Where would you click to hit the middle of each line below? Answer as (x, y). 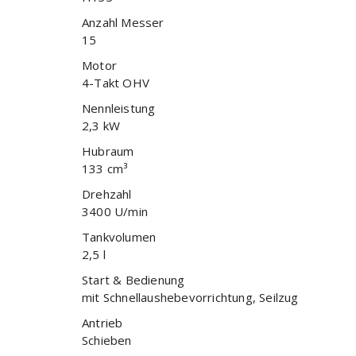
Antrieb (103, 323)
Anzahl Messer (123, 23)
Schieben (107, 341)
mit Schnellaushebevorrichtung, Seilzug (190, 298)
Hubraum (108, 151)
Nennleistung (119, 108)
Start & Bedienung (133, 280)
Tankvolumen (119, 237)
